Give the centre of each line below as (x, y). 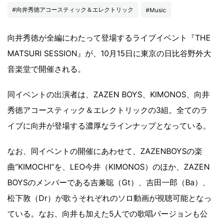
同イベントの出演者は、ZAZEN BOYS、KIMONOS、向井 (109, 94)
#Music (156, 10)
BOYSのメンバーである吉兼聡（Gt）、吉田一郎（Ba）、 (109, 182)
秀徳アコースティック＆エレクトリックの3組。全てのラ (108, 110)
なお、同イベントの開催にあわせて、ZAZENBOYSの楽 (105, 151)
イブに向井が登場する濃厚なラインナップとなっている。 (109, 126)
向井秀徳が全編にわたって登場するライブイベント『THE (109, 38)
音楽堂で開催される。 (46, 69)
